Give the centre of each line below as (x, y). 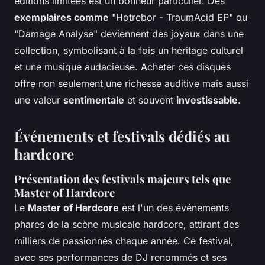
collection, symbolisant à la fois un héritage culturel (129, 50)
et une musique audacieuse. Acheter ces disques (122, 67)
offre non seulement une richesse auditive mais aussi (131, 83)
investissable (207, 100)
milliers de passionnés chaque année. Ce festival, (124, 240)
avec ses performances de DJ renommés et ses (120, 257)
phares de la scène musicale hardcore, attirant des (127, 224)
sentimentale (94, 100)
